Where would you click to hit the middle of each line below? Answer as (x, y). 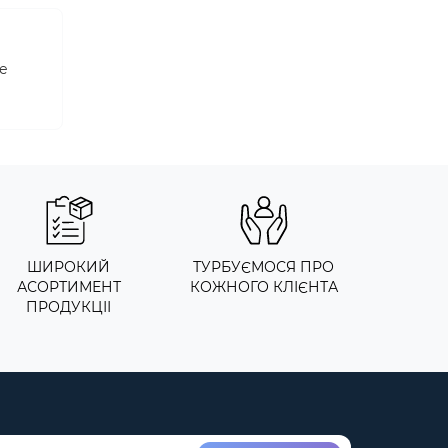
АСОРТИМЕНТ (68, 287)
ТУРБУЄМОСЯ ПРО (263, 267)
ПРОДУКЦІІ (68, 307)
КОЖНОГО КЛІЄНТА (263, 287)
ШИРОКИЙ (68, 267)
